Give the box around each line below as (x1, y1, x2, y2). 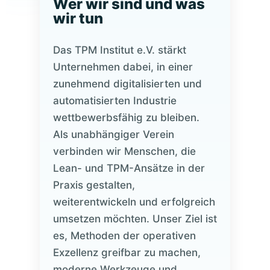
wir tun (52, 10, 103, 27)
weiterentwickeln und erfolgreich (52, 196, 215, 208)
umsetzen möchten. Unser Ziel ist (52, 213, 217, 225)
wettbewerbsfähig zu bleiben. (52, 111, 199, 124)
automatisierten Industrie (52, 95, 177, 107)
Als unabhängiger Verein (52, 128, 174, 140)
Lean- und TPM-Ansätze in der (52, 162, 205, 174)
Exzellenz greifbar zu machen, (52, 246, 201, 259)
